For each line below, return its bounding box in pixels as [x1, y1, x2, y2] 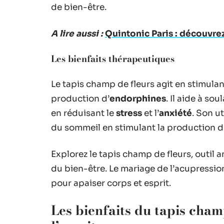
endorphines [109, 93, 166, 104]
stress [116, 108, 142, 118]
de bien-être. [51, 2, 106, 12]
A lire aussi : [51, 28, 103, 39]
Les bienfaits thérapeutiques [51, 52, 174, 65]
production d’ [51, 93, 109, 104]
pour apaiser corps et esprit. [51, 178, 171, 188]
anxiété [159, 108, 192, 118]
